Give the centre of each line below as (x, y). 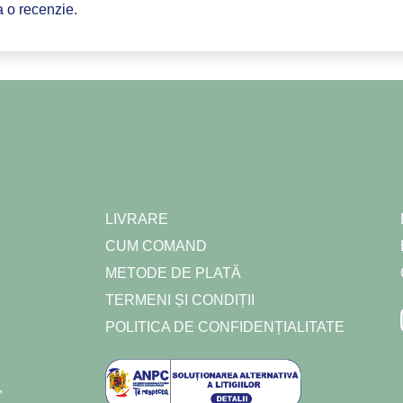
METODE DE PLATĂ (173, 273)
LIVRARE (136, 219)
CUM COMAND (156, 246)
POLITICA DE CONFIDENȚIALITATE (224, 327)
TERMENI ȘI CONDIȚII (179, 300)
